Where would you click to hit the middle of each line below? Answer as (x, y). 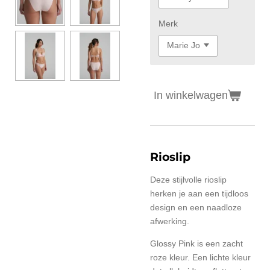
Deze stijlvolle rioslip (188, 179)
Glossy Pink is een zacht (196, 243)
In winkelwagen (191, 95)
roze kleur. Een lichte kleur (200, 257)
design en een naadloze (196, 207)
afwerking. (170, 221)
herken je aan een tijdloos (199, 193)
